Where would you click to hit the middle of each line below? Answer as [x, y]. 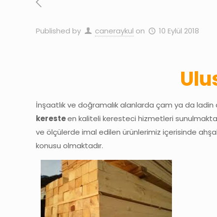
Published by [58, 31]
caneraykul [114, 31]
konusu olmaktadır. [70, 146]
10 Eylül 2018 [179, 31]
